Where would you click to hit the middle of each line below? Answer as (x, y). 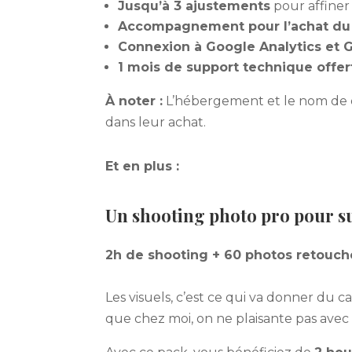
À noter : (134, 101)
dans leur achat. (156, 122)
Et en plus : (143, 167)
